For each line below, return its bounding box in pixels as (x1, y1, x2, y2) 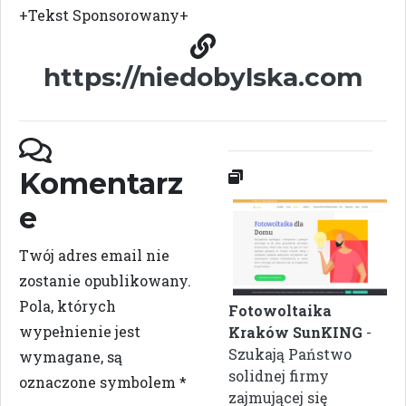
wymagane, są (19, 346, 122, 366)
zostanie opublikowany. (19, 270, 191, 290)
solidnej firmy (228, 365, 329, 385)
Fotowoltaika (228, 300, 332, 320)
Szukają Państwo (228, 343, 352, 363)
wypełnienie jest (19, 321, 140, 341)
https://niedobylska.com (43, 61, 362, 92)
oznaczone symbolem (19, 372, 179, 391)
